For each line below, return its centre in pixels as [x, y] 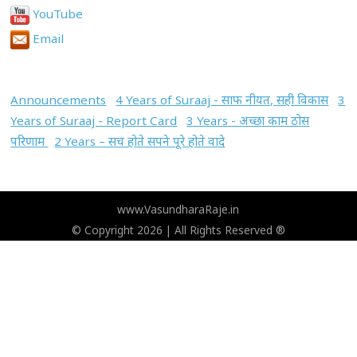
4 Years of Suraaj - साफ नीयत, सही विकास [222, 100]
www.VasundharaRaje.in [178, 210]
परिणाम [29, 141]
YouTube [57, 13]
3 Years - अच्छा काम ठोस [248, 121]
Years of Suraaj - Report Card [94, 121]
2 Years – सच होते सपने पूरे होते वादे [140, 141]
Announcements [59, 100]
